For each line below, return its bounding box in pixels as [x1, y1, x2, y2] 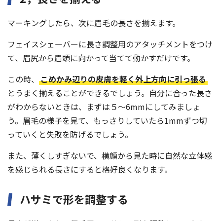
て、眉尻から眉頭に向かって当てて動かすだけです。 [7, 52, 195, 64]
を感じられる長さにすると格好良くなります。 [7, 163, 172, 176]
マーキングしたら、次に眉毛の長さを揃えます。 [7, 17, 180, 29]
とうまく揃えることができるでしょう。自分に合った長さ [7, 87, 212, 99]
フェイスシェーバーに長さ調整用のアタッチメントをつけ [7, 38, 213, 50]
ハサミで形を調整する [20, 191, 128, 207]
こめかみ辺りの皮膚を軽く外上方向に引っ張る [40, 73, 206, 85]
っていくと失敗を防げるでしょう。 [7, 128, 133, 141]
